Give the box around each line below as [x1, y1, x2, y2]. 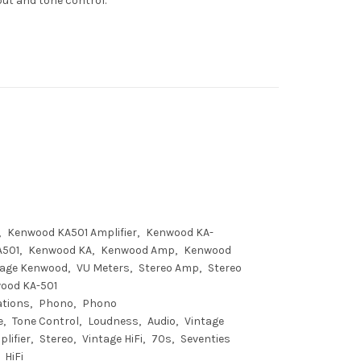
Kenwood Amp [101, 243, 175, 257]
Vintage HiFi [82, 332, 143, 346]
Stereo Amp [139, 261, 199, 275]
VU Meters [77, 261, 130, 275]
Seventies [180, 332, 230, 346]
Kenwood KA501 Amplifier [7, 226, 137, 239]
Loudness [88, 314, 139, 328]
